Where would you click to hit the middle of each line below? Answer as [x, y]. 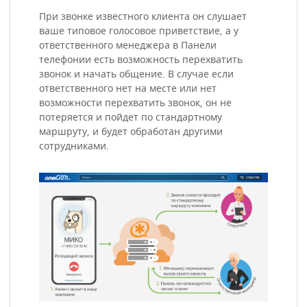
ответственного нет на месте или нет [128, 89]
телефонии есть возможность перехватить [141, 60]
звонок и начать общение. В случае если [136, 75]
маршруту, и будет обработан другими [131, 132]
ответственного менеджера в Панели [128, 46]
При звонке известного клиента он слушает [143, 17]
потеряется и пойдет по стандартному [131, 118]
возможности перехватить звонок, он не [135, 103]
